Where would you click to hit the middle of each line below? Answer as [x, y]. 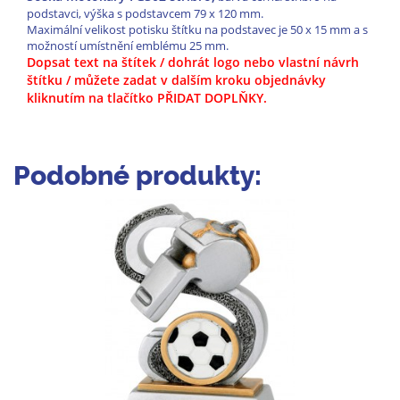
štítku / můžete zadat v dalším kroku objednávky [176, 80]
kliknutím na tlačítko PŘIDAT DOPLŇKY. [147, 98]
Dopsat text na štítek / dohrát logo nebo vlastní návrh [193, 62]
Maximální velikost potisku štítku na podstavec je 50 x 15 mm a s [197, 30]
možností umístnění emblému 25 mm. [128, 46]
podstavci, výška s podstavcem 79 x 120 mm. [145, 14]
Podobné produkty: [137, 176]
